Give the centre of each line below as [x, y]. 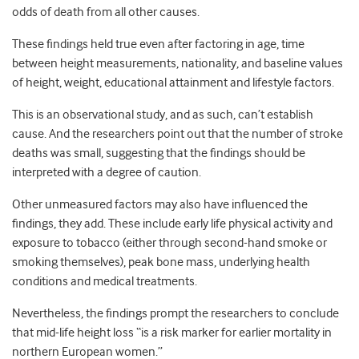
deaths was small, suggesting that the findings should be [159, 153]
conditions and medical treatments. [105, 282]
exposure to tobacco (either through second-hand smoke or [169, 243]
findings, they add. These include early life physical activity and [172, 224]
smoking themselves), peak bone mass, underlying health [161, 262]
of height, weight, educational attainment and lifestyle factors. [173, 83]
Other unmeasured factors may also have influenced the [160, 205]
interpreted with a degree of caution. [107, 173]
